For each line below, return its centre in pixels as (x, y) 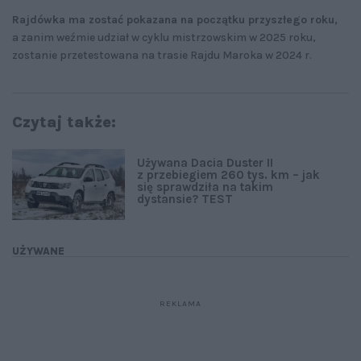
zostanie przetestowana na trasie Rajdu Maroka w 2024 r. (162, 55)
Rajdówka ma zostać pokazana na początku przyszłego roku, (175, 19)
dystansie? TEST (185, 199)
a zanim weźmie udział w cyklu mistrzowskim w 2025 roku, (164, 37)
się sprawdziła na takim (205, 187)
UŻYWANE (38, 251)
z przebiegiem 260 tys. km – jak (228, 174)
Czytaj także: (64, 122)
